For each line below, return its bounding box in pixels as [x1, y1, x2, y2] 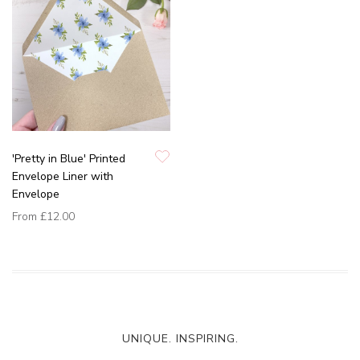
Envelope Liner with [12, 169, 113, 185]
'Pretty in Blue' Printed [12, 151, 125, 167]
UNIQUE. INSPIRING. [121, 331, 239, 347]
